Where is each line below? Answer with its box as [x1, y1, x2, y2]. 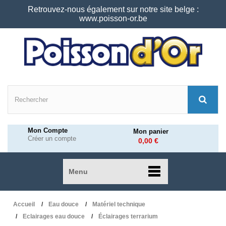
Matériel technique [92, 201, 145, 208]
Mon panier [133, 128, 168, 135]
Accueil [13, 201, 35, 208]
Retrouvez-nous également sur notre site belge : [27, 5, 199, 14]
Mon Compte [28, 127, 68, 134]
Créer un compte [28, 135, 76, 142]
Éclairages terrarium [98, 213, 158, 220]
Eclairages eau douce [23, 213, 85, 220]
